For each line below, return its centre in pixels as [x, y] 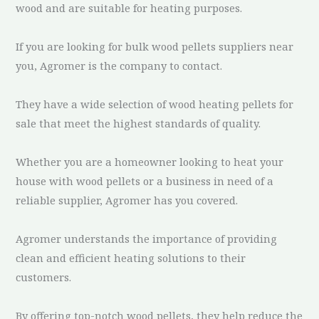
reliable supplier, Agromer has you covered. [127, 200]
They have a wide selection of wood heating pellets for [155, 104]
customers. [44, 277]
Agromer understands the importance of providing [147, 238]
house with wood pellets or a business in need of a [145, 181]
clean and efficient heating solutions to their [131, 257]
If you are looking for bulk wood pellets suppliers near [155, 46]
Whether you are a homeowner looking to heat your [150, 161]
